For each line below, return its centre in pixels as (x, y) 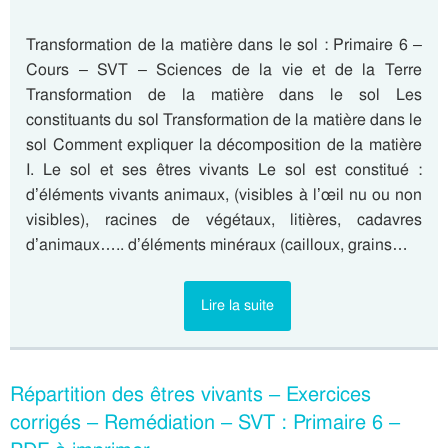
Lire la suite (237, 305)
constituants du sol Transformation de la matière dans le (224, 119)
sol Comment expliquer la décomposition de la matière (224, 144)
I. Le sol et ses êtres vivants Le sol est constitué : (224, 169)
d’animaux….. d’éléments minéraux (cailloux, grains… (217, 244)
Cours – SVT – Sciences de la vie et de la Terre (224, 69)
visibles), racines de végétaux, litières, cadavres (224, 219)
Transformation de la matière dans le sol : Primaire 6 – (224, 44)
